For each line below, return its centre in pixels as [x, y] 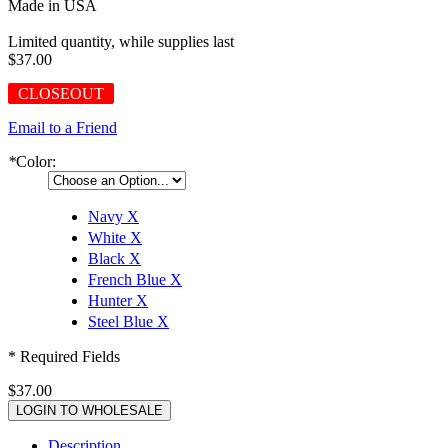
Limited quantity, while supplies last [121, 41]
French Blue [129, 279]
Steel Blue [122, 321]
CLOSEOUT [61, 93]
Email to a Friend [62, 127]
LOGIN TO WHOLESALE [89, 410]
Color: [36, 161]
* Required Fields [64, 356]
